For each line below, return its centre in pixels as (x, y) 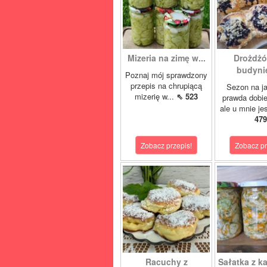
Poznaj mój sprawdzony (166, 75)
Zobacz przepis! (166, 145)
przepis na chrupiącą (166, 86)
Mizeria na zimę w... (166, 58)
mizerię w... (156, 96)
